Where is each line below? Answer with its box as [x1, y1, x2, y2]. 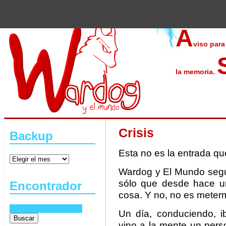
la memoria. [176, 68, 217, 76]
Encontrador [10, 179, 82, 193]
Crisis [119, 126, 154, 140]
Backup [10, 129, 53, 143]
